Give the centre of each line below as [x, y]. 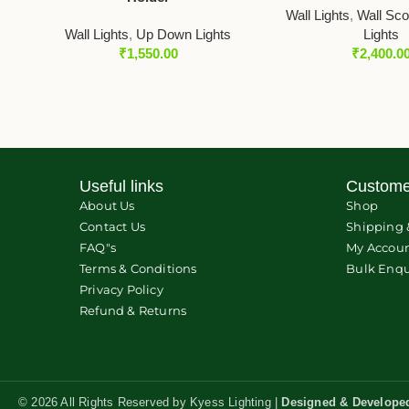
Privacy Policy [121, 290]
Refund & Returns [133, 311]
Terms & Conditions [138, 269]
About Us [107, 206]
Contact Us [112, 227]
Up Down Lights [184, 35]
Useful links [121, 187]
